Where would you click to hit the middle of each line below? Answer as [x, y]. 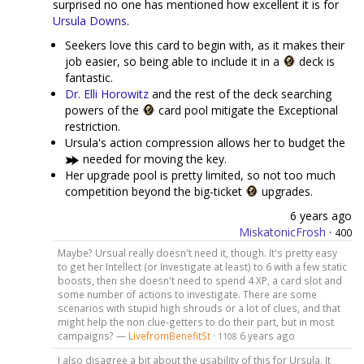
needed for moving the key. [153, 159]
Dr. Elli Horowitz [107, 94]
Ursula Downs [90, 21]
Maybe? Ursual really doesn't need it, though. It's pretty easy [197, 252]
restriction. [93, 126]
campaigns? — [93, 335]
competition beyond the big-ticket [155, 191]
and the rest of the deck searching [240, 94]
